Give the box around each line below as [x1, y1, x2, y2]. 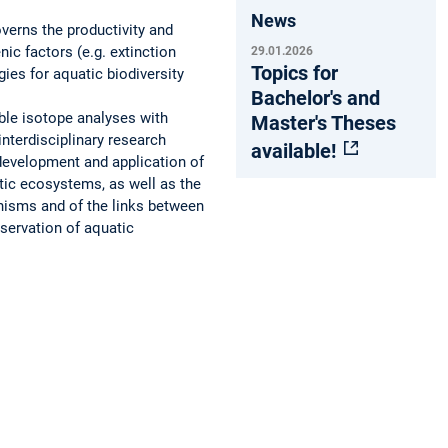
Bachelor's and [251, 85, 380, 110]
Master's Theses [251, 110, 396, 135]
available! [251, 138, 341, 163]
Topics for [251, 60, 338, 85]
